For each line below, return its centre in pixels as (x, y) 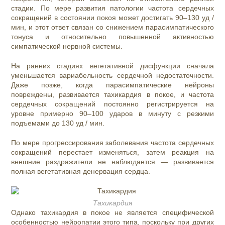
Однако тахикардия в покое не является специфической (113, 212)
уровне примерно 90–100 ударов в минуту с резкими (113, 114)
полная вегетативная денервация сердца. (81, 171)
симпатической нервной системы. (68, 46)
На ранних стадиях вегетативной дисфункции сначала (113, 66)
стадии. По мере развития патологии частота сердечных (113, 8)
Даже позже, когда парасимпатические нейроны (113, 85)
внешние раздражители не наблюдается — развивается (113, 162)
